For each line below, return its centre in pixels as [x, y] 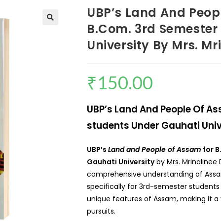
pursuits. [101, 211]
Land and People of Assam [155, 149]
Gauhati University [121, 162]
